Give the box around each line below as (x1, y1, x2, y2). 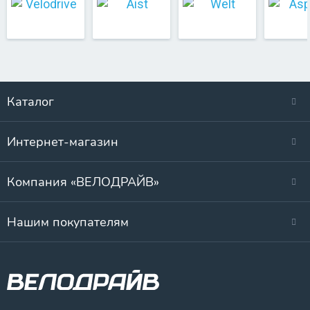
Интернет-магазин (7, 134, 118, 150)
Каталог (7, 93, 54, 110)
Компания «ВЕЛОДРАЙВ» (7, 174, 159, 190)
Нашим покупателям (7, 214, 129, 230)
